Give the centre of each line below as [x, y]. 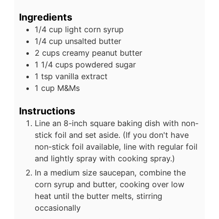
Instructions [47, 111]
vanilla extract [81, 76]
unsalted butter [93, 41]
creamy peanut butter [102, 53]
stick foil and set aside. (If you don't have [111, 135]
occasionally [57, 208]
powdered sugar [105, 64]
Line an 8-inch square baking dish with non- [116, 123]
